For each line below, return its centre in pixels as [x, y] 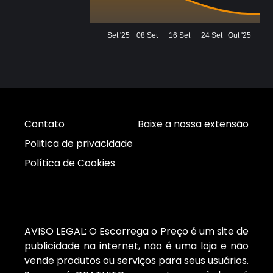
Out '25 [240, 36]
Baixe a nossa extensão [193, 124]
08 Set [147, 36]
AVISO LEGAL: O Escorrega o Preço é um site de [136, 232]
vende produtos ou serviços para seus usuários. [136, 261]
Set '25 [119, 36]
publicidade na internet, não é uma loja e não [136, 246]
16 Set [179, 36]
